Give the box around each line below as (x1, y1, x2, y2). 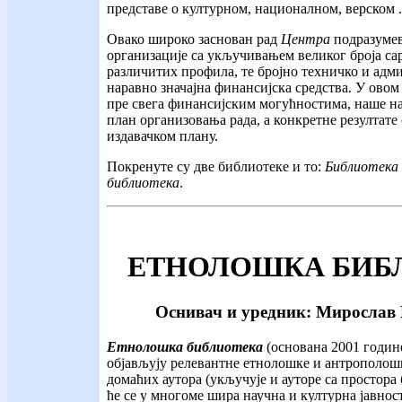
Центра (281, 31, 330, 48)
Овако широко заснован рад (107, 31, 281, 48)
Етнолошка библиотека (107, 338, 267, 354)
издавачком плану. (107, 128, 218, 144)
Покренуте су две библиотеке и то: (107, 159, 325, 175)
